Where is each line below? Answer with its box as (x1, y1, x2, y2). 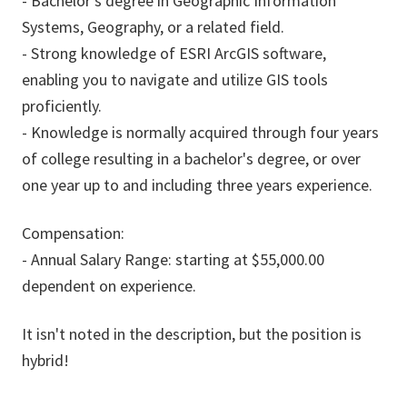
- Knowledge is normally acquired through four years (22, 122, 379, 144)
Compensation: (22, 223, 124, 244)
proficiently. (22, 95, 102, 117)
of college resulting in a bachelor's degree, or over (22, 148, 361, 170)
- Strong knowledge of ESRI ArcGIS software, (22, 43, 326, 65)
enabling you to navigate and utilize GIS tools (22, 69, 328, 91)
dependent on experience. (22, 275, 196, 297)
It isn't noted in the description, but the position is (22, 323, 362, 345)
